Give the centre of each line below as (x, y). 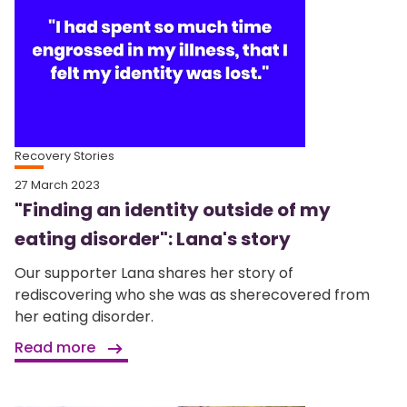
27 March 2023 (57, 185)
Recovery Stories (65, 156)
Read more (57, 348)
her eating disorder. (84, 317)
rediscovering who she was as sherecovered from (192, 295)
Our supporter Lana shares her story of (154, 273)
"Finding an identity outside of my (173, 210)
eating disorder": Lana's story (153, 239)
